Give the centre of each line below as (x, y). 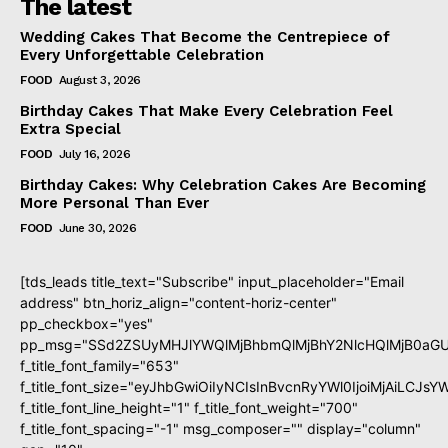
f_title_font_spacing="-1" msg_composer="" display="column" (220, 429)
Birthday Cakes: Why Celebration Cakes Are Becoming (223, 185)
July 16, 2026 (94, 154)
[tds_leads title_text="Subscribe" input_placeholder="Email (212, 282)
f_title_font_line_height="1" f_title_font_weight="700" (189, 408)
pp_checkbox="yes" (86, 324)
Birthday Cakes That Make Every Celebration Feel (206, 111)
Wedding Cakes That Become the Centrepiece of (205, 37)
